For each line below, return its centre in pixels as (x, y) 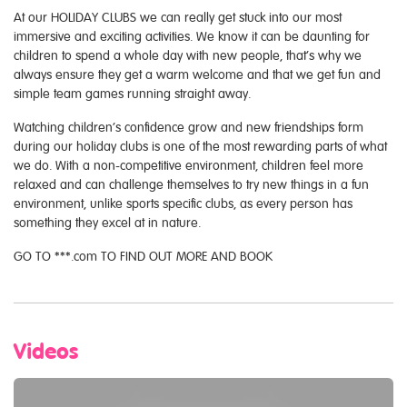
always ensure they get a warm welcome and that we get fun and (197, 75)
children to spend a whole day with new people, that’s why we (188, 56)
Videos (46, 352)
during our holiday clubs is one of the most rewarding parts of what (200, 147)
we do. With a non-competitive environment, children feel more (189, 166)
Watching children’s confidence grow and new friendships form (189, 128)
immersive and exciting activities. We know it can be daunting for (192, 37)
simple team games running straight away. (132, 94)
